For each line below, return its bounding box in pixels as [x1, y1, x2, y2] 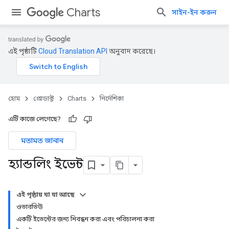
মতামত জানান [21, 136, 63, 145]
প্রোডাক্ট [33, 95, 54, 102]
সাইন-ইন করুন [172, 8, 217, 16]
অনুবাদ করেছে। [107, 47, 155, 55]
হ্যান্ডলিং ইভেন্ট [8, 156, 83, 172]
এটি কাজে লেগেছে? [8, 115, 61, 123]
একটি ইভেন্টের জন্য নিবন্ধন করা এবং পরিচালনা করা [16, 215, 154, 223]
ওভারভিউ [16, 203, 43, 211]
